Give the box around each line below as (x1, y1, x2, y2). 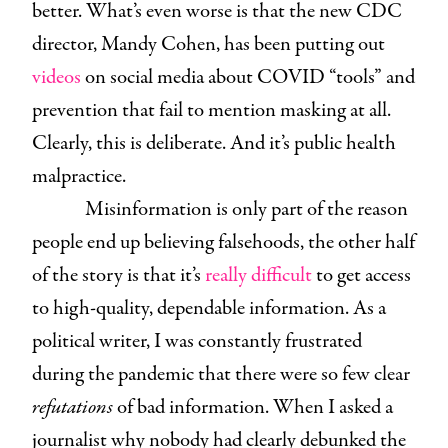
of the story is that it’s (32, 260, 205, 290)
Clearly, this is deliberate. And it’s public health (32, 128, 396, 158)
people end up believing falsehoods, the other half (32, 227, 415, 257)
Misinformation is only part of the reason (84, 194, 408, 224)
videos (32, 62, 81, 92)
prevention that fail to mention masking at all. (32, 95, 391, 125)
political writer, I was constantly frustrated (32, 326, 362, 356)
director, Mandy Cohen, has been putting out (32, 29, 385, 59)
